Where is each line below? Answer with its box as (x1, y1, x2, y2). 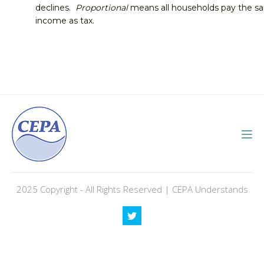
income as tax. (35, 15, 94, 26)
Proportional (75, 2, 128, 13)
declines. (35, 2, 75, 13)
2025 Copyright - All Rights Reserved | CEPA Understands (16, 183, 248, 195)
